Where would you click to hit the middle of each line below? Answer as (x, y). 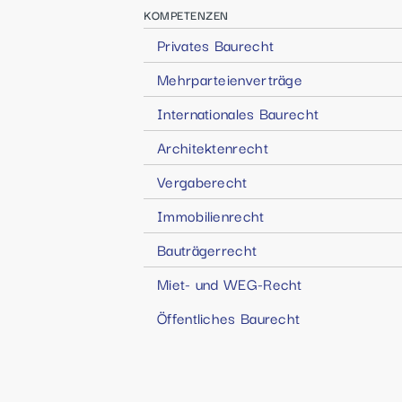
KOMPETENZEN (186, 14)
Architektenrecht (213, 147)
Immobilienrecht (211, 215)
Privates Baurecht (216, 45)
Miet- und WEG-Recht (230, 284)
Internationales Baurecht (238, 113)
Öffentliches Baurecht (229, 318)
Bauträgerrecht (207, 249)
